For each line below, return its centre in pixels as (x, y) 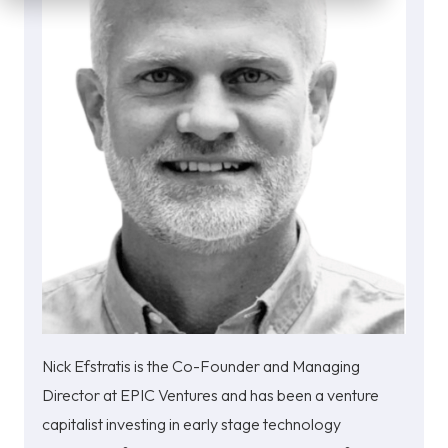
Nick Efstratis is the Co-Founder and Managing (201, 366)
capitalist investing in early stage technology (191, 424)
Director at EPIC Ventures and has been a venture (210, 395)
